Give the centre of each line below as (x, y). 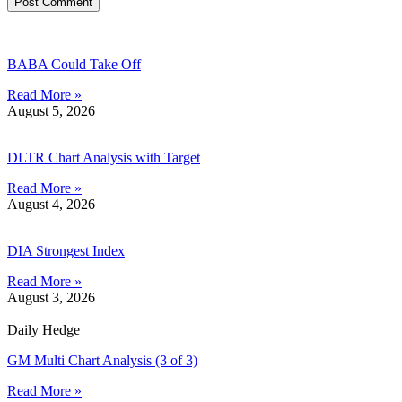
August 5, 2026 (51, 111)
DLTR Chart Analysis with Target (104, 158)
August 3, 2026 (51, 298)
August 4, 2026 (51, 205)
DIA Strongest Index (66, 251)
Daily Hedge (44, 330)
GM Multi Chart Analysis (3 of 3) (102, 361)
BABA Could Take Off (74, 65)
